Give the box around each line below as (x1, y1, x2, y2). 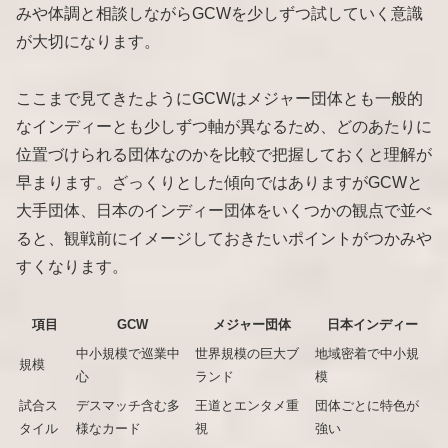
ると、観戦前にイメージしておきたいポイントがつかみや (16, 229, 432, 247)
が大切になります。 (16, 32, 160, 50)
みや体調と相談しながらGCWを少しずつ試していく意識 (16, 4, 423, 22)
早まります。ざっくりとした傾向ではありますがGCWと (16, 173, 423, 191)
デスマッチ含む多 (76, 397, 180, 413)
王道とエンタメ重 (195, 397, 299, 413)
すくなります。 (16, 257, 128, 275)
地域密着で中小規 (315, 345, 419, 361)
